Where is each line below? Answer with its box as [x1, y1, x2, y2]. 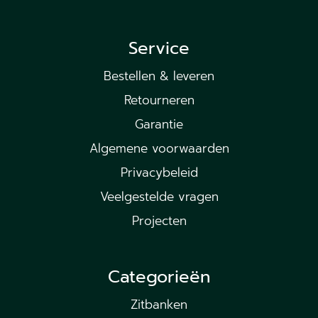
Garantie [135, 114, 183, 133]
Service [128, 35, 190, 61]
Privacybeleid [120, 163, 198, 182]
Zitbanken [131, 295, 187, 314]
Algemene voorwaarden [89, 138, 229, 158]
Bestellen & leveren [104, 66, 214, 85]
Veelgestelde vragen [99, 187, 219, 206]
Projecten [131, 211, 187, 230]
